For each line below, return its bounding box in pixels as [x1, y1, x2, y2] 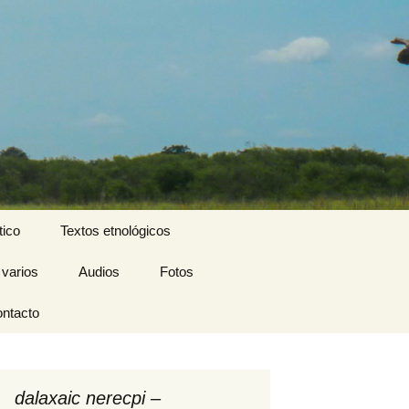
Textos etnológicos [60, 223, 171, 238]
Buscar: [238, 213, 288, 228]
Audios [79, 264, 120, 279]
